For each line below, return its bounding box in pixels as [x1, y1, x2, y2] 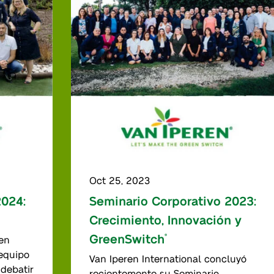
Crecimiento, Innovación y [89, 212, 242, 227]
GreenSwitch [89, 231, 165, 246]
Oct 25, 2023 [89, 174, 150, 186]
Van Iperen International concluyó [89, 252, 246, 264]
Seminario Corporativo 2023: [89, 193, 256, 208]
